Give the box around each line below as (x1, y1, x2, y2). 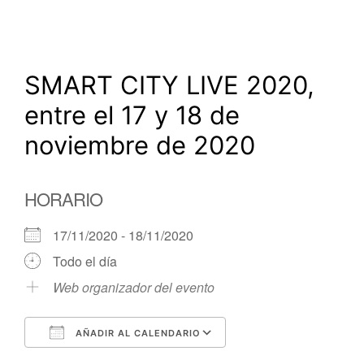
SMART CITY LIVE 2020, (24, 70, 314, 100)
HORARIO (24, 186, 102, 211)
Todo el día (53, 252, 117, 271)
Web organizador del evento (53, 278, 214, 297)
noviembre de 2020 (24, 130, 255, 160)
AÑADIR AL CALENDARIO (72, 327, 201, 339)
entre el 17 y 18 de (24, 100, 240, 130)
